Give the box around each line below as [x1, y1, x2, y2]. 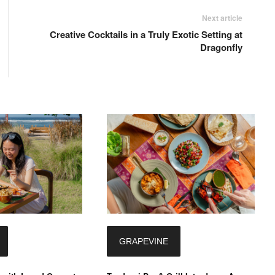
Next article [201, 12, 242, 24]
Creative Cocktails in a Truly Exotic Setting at [49, 28, 242, 42]
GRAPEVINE [118, 236, 168, 246]
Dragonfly [199, 41, 242, 55]
